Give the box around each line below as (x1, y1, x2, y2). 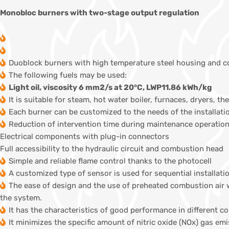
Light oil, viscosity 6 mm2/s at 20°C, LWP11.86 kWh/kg (9, 83, 212, 93)
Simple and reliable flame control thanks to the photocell (9, 156, 212, 166)
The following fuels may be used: (9, 71, 127, 80)
